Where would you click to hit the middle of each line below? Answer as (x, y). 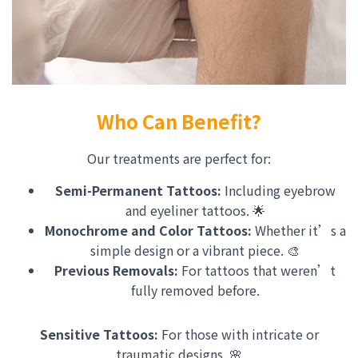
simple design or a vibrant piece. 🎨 (195, 250)
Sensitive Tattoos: (99, 334)
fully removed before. (195, 290)
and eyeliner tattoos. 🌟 (195, 210)
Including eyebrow (278, 190)
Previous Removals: (116, 270)
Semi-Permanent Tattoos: (138, 190)
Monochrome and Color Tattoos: (148, 230)
